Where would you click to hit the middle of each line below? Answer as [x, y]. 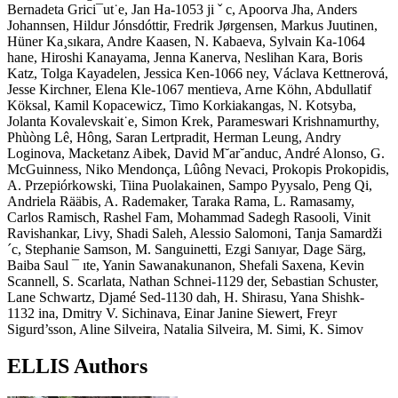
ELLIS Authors [77, 366]
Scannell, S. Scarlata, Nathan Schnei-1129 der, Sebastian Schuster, [193, 281]
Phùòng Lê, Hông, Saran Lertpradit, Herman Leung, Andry [174, 137]
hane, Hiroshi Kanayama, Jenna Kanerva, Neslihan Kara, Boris [185, 57]
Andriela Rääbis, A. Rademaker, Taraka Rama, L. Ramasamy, [181, 201]
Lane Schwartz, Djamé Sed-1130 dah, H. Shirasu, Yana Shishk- [186, 297]
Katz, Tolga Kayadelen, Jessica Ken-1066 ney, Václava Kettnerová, [198, 73]
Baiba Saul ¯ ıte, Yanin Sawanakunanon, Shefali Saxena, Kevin [186, 265]
